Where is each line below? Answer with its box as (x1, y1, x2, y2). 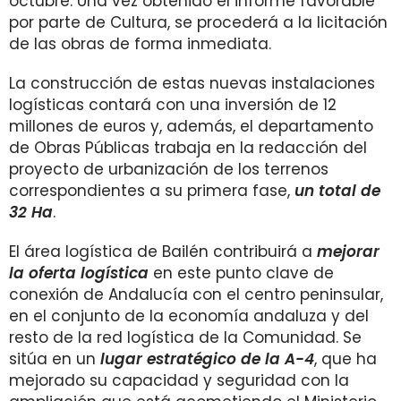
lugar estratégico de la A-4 (100, 348, 314, 370)
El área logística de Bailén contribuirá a (9, 241, 317, 262)
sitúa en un (9, 348, 100, 370)
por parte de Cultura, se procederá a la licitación (9, 12, 388, 33)
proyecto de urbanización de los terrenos (9, 158, 328, 180)
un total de (294, 180, 380, 201)
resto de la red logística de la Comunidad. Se (9, 327, 362, 348)
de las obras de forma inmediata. (9, 33, 271, 55)
